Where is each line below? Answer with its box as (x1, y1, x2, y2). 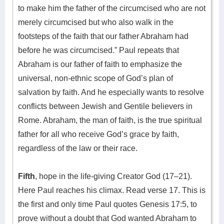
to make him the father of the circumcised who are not (18, 4, 205, 12)
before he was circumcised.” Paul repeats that (18, 46, 179, 54)
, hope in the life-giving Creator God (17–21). (35, 172, 192, 180)
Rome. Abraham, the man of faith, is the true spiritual (18, 116, 202, 124)
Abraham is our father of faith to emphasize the (18, 60, 182, 68)
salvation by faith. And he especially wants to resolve (18, 88, 204, 96)
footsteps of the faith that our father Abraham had (18, 32, 188, 40)
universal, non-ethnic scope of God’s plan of (18, 74, 173, 82)
